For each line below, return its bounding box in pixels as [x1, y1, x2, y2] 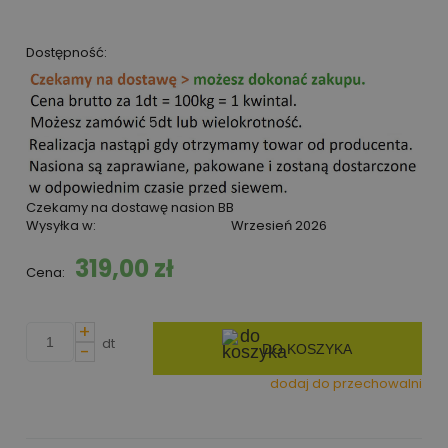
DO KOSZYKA [262, 340, 353, 357]
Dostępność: [26, 42, 107, 62]
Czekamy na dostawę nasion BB [26, 198, 234, 218]
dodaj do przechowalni [270, 373, 422, 393]
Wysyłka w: [26, 216, 96, 236]
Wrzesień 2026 [230, 216, 327, 236]
